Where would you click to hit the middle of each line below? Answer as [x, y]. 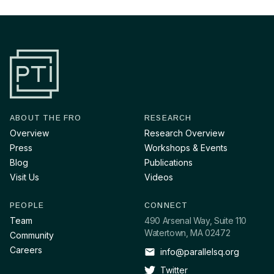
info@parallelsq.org [200, 252]
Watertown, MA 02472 [187, 233]
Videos [159, 177]
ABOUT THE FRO [46, 118]
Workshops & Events [186, 147]
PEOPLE [27, 205]
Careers [26, 250]
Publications [168, 162]
